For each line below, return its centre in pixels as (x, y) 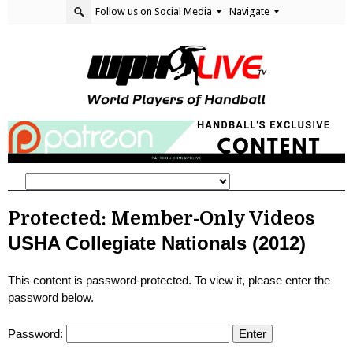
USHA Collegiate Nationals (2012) (157, 243)
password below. (51, 297)
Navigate (251, 11)
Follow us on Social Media (155, 11)
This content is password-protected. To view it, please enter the (169, 280)
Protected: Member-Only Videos (162, 218)
